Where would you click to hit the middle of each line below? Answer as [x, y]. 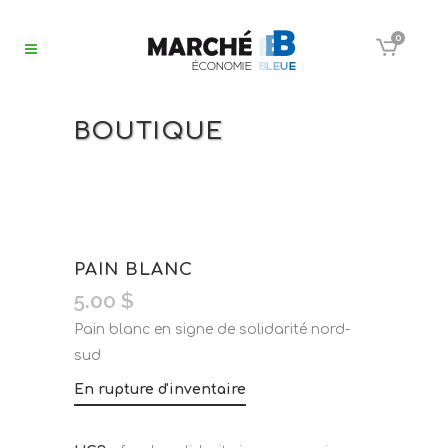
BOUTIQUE [148, 131]
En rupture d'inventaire [160, 389]
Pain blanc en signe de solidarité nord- [212, 329]
